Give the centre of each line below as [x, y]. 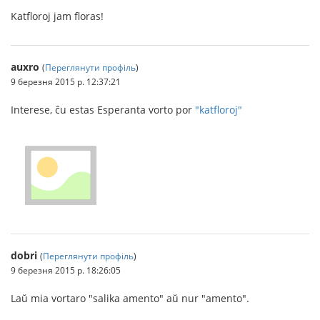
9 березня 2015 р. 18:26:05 [66, 270]
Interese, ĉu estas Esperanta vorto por [103, 109]
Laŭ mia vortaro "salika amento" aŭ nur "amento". [130, 299]
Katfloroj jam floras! [57, 16]
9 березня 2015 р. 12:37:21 [66, 81]
